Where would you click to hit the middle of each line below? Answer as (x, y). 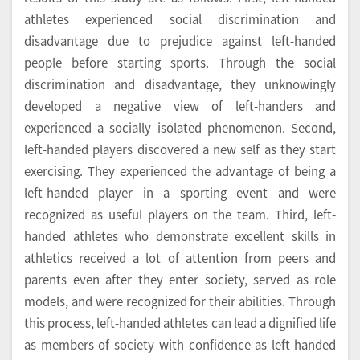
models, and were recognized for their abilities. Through (180, 301)
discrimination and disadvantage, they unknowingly (180, 84)
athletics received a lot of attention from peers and (180, 258)
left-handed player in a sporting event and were (180, 193)
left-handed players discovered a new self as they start (180, 149)
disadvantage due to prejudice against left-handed (180, 41)
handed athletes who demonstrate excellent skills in (180, 236)
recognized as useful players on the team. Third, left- (180, 215)
